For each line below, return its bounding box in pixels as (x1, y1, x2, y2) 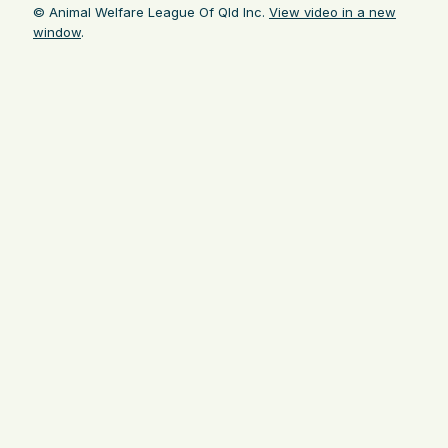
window (33, 23, 81, 40)
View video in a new (269, 3, 396, 20)
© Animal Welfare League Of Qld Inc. (33, 3, 269, 20)
